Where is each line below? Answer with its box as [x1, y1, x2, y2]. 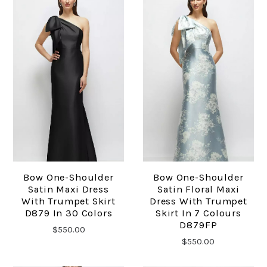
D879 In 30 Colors [24, 207, 113, 219]
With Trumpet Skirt [21, 195, 116, 207]
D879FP [179, 219, 218, 231]
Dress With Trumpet [149, 195, 247, 207]
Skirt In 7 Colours [155, 207, 241, 219]
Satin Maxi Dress [28, 183, 109, 195]
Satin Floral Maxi [157, 183, 240, 195]
